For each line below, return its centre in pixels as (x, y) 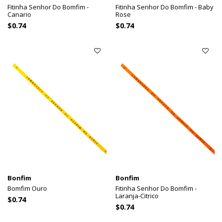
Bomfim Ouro (27, 189)
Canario (19, 14)
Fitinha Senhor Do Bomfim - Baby (165, 7)
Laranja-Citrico (137, 196)
